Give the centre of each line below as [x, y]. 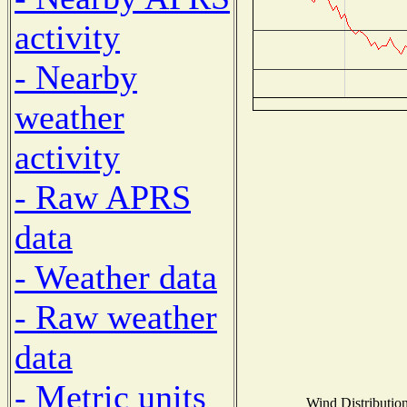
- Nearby [76, 77]
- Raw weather [116, 317]
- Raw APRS [103, 197]
